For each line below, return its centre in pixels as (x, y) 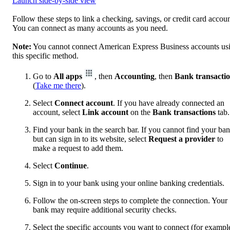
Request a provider (182, 139)
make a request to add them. (78, 148)
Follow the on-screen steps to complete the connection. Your (130, 201)
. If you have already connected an (169, 103)
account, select (57, 112)
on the (141, 112)
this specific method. (45, 56)
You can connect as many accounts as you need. (90, 28)
